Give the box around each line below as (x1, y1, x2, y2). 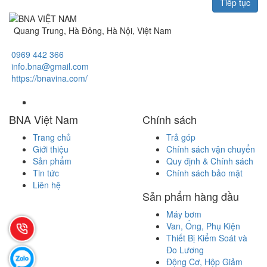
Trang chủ (33, 131, 71, 143)
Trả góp (166, 131, 195, 143)
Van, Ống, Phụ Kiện (166, 220, 240, 232)
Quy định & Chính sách (166, 155, 253, 167)
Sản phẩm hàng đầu (142, 188, 239, 204)
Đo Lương (166, 244, 204, 256)
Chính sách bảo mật (166, 167, 243, 179)
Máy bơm (166, 208, 201, 220)
